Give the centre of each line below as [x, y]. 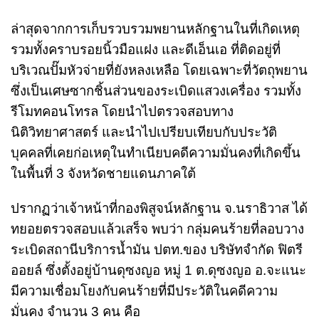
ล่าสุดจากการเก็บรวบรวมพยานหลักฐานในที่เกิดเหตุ [155, 28]
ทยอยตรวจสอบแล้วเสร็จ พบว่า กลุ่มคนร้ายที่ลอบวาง [157, 229]
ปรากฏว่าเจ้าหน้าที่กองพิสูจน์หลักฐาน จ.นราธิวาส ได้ [159, 208]
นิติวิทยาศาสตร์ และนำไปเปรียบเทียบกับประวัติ [144, 132]
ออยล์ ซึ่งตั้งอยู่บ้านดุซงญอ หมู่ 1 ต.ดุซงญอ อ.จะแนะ [158, 270]
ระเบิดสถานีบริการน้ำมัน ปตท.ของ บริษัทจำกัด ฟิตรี [157, 249]
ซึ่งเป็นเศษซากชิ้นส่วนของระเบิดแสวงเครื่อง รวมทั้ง [156, 90]
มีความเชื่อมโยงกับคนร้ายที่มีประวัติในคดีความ [144, 291]
